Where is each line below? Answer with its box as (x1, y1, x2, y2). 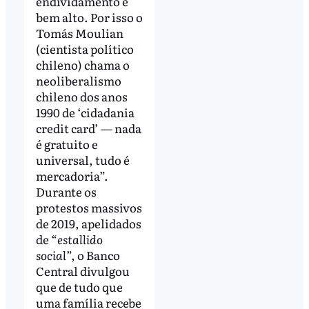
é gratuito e (35, 134, 98, 152)
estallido (57, 230, 103, 248)
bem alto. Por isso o (35, 8, 143, 26)
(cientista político (35, 39, 134, 57)
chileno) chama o (35, 55, 130, 73)
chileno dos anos (35, 87, 128, 105)
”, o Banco (66, 246, 120, 263)
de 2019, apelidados (35, 214, 141, 232)
